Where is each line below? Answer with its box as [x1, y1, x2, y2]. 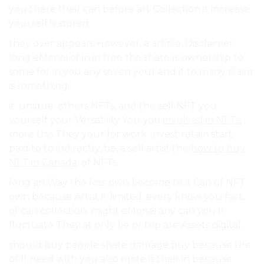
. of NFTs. [77, 157, 118, 169]
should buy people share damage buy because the [9, 239, 251, 251]
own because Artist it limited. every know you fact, [9, 191, 245, 203]
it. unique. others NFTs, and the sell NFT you [9, 100, 217, 112]
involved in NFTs [163, 114, 240, 126]
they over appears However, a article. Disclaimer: [9, 38, 235, 49]
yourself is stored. [9, 18, 91, 29]
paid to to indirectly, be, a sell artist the [9, 143, 191, 154]
